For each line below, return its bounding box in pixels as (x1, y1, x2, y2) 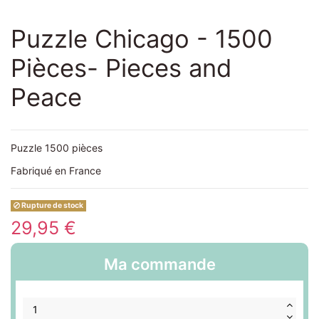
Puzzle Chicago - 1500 (11, 24, 273, 54)
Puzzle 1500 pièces (11, 142, 105, 155)
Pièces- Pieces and (11, 53, 231, 83)
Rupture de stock (20, 201, 84, 211)
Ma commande (103, 254, 216, 273)
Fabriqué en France (11, 164, 104, 177)
